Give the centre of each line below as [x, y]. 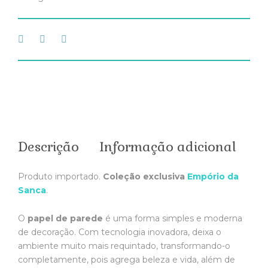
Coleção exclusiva [145, 176]
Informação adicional [168, 146]
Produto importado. [60, 176]
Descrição [48, 146]
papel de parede [65, 218]
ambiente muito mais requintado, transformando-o [124, 246]
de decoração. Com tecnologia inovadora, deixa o [120, 232]
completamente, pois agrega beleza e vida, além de [127, 259]
